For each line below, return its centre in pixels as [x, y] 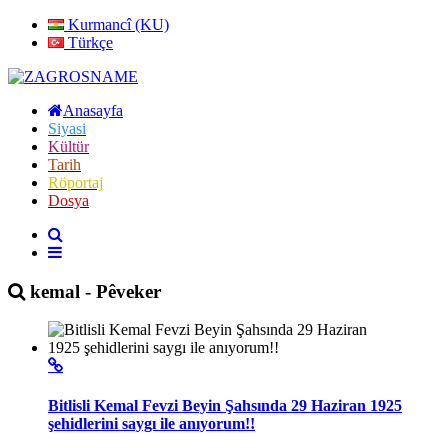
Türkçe [88, 42]
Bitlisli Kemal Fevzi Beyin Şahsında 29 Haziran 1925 [225, 405]
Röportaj [75, 182]
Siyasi [67, 128]
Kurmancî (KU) [116, 24]
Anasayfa [93, 110]
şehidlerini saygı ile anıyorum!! [151, 423]
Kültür [68, 146]
